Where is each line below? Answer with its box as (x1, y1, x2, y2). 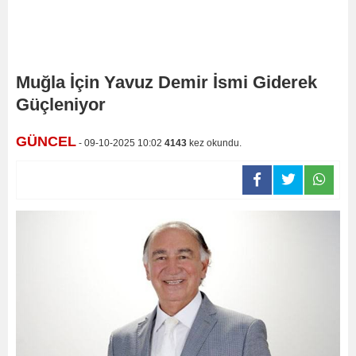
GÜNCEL (16, 133, 76, 149)
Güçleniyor (16, 95, 106, 114)
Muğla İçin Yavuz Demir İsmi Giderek (16, 72, 317, 92)
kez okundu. (187, 137, 242, 149)
